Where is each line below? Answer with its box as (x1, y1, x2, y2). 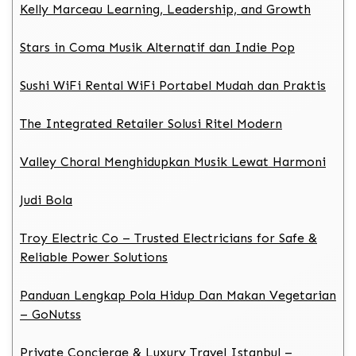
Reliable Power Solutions (20, 249, 168, 265)
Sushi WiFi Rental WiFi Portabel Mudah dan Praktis (20, 77, 326, 93)
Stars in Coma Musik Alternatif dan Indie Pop (20, 39, 295, 55)
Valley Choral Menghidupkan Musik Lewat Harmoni (20, 153, 326, 169)
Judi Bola (20, 192, 72, 207)
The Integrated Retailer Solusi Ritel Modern (20, 115, 282, 131)
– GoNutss (20, 306, 81, 322)
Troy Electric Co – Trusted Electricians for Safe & (20, 230, 317, 246)
